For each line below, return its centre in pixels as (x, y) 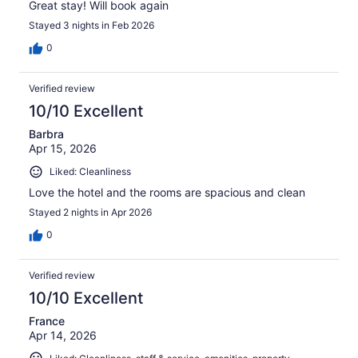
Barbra (46, 134)
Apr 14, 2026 (63, 335)
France (47, 320)
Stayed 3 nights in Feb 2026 (91, 26)
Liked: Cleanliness (90, 172)
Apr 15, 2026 (63, 149)
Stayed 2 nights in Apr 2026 (90, 212)
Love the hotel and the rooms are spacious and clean (167, 192)
